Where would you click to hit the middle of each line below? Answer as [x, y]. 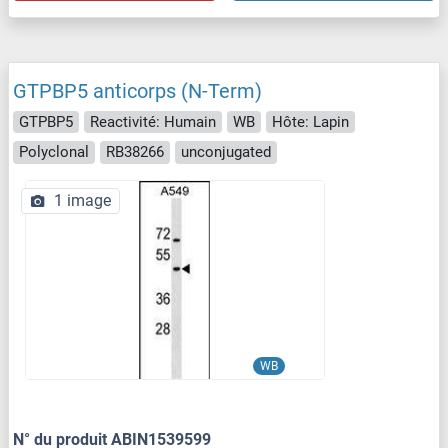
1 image [82, 200]
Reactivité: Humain [153, 121]
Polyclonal [54, 152]
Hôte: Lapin [310, 121]
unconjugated [226, 152]
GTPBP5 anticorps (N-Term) [137, 90]
